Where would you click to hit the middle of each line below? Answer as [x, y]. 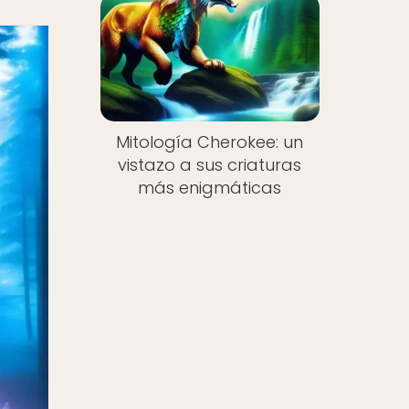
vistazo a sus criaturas [210, 165]
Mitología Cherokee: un [210, 142]
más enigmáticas [210, 188]
